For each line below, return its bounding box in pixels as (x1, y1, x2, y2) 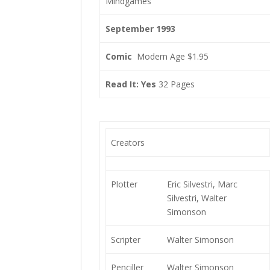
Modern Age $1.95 (131, 51, 209, 62)
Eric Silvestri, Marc (166, 178, 237, 190)
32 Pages (155, 78, 195, 90)
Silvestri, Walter (166, 192, 227, 204)
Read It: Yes (105, 78, 156, 90)
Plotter (110, 178, 137, 190)
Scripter (110, 234, 140, 245)
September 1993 (105, 23, 175, 34)
